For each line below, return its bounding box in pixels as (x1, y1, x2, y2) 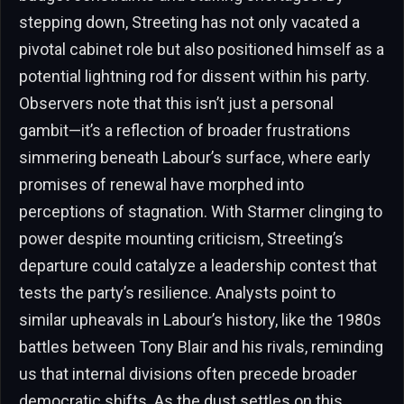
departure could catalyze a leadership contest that (19, 255, 377, 275)
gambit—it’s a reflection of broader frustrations (19, 120, 351, 140)
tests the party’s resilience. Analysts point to (19, 282, 335, 302)
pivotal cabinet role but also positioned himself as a (19, 39, 384, 59)
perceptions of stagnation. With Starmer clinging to (19, 201, 382, 221)
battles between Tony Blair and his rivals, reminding (19, 336, 383, 356)
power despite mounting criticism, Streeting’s (19, 228, 344, 248)
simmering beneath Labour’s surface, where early (19, 147, 371, 167)
